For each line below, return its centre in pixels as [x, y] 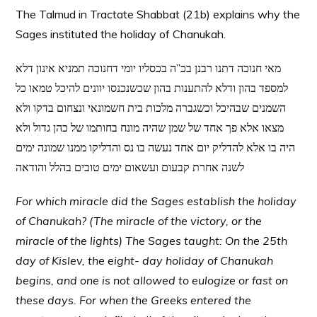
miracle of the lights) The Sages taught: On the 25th [152, 241]
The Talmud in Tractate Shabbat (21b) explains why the [158, 14]
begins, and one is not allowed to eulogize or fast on [152, 280]
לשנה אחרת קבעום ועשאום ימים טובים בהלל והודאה [130, 167]
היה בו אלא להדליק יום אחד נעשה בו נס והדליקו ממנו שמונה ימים [156, 147]
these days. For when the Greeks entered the [134, 300]
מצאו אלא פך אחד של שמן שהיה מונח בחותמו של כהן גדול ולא [150, 127]
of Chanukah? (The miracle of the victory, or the [139, 221]
